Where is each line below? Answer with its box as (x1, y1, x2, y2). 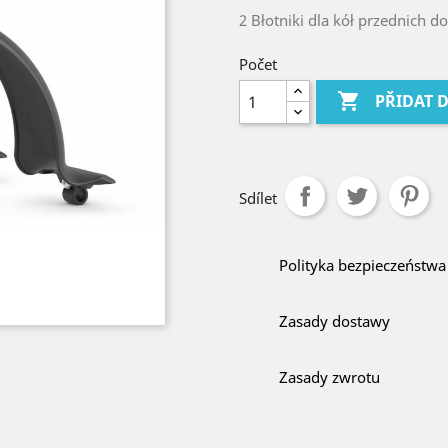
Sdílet (239, 188, 277, 208)
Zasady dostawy (279, 311, 390, 331)
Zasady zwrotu (279, 367, 380, 387)
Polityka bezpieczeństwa (279, 255, 446, 275)
